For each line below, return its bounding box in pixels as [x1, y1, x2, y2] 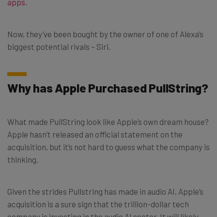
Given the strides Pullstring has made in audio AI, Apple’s [7, 186, 203, 196]
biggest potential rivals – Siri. [7, 42, 110, 51]
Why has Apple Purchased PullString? [7, 80, 208, 95]
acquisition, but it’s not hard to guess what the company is [7, 142, 210, 152]
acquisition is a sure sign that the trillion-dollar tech [7, 199, 189, 209]
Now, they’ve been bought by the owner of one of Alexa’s [7, 29, 203, 39]
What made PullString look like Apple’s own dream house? [7, 117, 209, 126]
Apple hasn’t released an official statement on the [7, 129, 183, 139]
